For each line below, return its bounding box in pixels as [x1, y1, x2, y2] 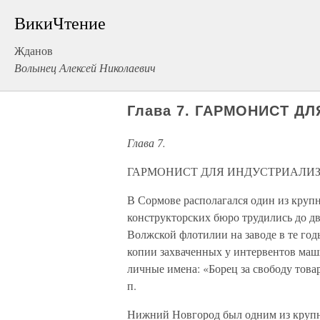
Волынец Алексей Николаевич [14, 60, 156, 75]
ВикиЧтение [14, 11, 106, 34]
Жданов [14, 43, 53, 58]
